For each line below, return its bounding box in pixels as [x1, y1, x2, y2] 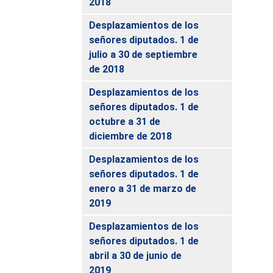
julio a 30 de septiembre [89, 48, 198, 60]
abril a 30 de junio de [89, 249, 182, 261]
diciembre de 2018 [89, 130, 172, 142]
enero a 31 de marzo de [89, 182, 197, 194]
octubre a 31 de [89, 115, 161, 127]
